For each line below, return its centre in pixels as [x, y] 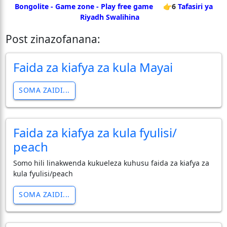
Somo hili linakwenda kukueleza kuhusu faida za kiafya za [111, 163]
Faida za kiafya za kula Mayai [93, 67]
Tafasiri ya [195, 6]
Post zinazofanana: [53, 39]
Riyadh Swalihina [109, 17]
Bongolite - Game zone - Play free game [84, 6]
